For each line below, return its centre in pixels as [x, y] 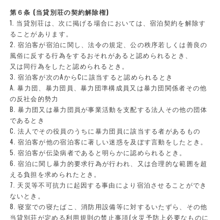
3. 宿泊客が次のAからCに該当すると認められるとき [91, 77]
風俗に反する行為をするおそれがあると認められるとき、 [101, 55]
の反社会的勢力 [34, 98]
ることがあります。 [41, 33]
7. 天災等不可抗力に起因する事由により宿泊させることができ [108, 185]
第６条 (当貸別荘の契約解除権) [59, 12]
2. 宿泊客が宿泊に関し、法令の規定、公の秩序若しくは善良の [109, 44]
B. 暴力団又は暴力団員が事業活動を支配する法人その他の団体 [109, 109]
